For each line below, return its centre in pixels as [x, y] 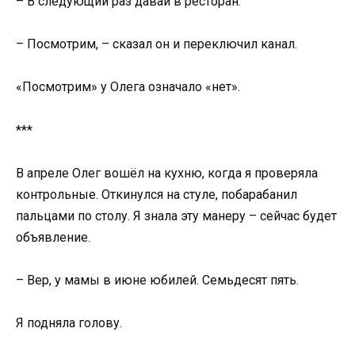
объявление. [53, 237]
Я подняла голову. [69, 323]
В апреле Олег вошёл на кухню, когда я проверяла [167, 173]
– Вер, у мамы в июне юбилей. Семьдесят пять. [157, 280]
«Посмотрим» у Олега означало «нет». [128, 87]
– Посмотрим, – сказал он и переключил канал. [157, 44]
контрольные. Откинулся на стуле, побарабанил [157, 194]
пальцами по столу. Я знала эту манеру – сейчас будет [176, 216]
